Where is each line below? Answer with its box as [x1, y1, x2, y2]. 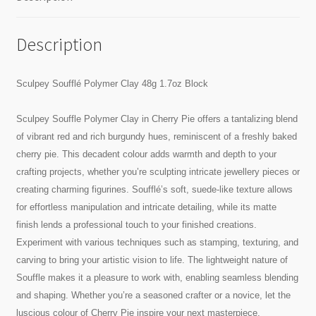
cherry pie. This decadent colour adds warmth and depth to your [16, 148, 276, 159]
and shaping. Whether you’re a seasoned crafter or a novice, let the [16, 289, 291, 300]
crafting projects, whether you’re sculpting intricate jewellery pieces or [16, 166, 300, 177]
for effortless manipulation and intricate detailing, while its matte [16, 201, 276, 212]
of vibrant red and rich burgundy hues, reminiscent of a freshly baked [16, 130, 297, 142]
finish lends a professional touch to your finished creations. [16, 219, 257, 230]
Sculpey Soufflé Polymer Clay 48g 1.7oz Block [16, 78, 208, 89]
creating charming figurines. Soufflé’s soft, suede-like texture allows [16, 183, 293, 195]
